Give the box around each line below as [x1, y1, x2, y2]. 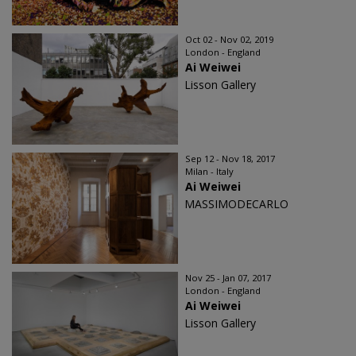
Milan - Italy [185, 165, 234, 177]
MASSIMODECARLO [184, 196, 288, 211]
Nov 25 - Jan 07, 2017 [185, 272, 271, 284]
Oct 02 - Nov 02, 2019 [185, 33, 273, 45]
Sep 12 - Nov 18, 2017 [185, 153, 275, 164]
